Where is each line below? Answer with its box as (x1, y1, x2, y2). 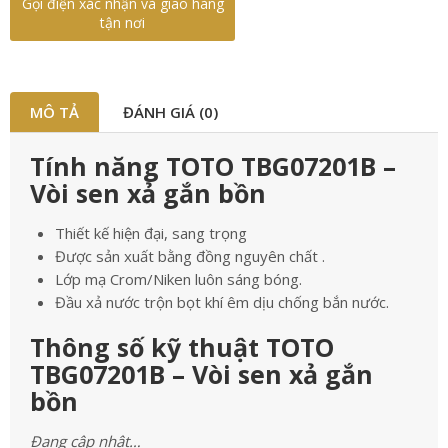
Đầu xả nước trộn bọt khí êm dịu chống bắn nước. (55, 292, 389, 312)
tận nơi (100, 13, 146, 32)
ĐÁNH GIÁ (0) (123, 102, 218, 122)
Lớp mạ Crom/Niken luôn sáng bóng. (55, 269, 302, 289)
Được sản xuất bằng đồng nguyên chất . (55, 246, 325, 266)
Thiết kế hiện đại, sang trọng (55, 223, 247, 243)
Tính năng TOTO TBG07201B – (30, 149, 396, 183)
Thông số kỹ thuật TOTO (30, 330, 334, 364)
